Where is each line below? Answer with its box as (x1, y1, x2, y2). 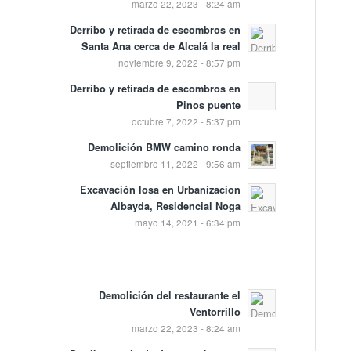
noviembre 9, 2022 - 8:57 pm (118, 56, 241, 70)
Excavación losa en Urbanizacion (79, 183, 241, 197)
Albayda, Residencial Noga (110, 199, 241, 214)
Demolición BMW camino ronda (87, 140, 241, 155)
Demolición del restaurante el (98, 288, 241, 303)
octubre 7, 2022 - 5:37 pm (131, 115, 241, 128)
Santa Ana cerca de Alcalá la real (81, 39, 241, 54)
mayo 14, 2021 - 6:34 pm (134, 216, 241, 230)
